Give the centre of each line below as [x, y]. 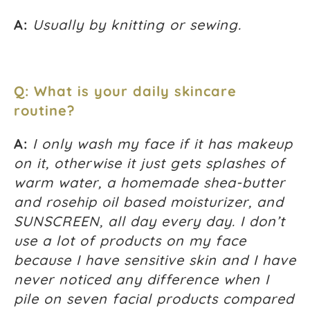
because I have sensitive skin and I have [155, 260]
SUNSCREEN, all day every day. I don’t [149, 221]
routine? [45, 111]
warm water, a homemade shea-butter [149, 183]
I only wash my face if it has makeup [163, 144]
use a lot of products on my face [130, 241]
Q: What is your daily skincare [125, 91]
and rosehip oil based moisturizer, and [149, 202]
